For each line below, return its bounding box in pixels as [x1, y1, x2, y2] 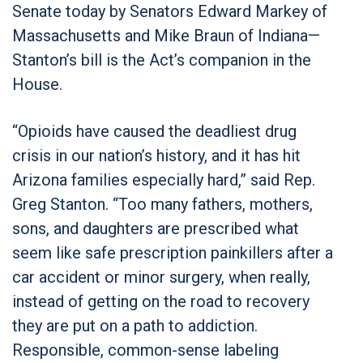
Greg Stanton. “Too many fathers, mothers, [12, 194, 313, 214]
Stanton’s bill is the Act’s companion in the [12, 49, 311, 70]
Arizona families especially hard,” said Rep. [12, 169, 315, 190]
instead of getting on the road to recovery [12, 291, 310, 311]
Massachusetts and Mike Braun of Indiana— [12, 25, 320, 45]
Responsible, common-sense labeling [12, 340, 279, 360]
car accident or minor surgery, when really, [12, 267, 310, 287]
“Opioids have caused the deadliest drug [12, 121, 297, 141]
